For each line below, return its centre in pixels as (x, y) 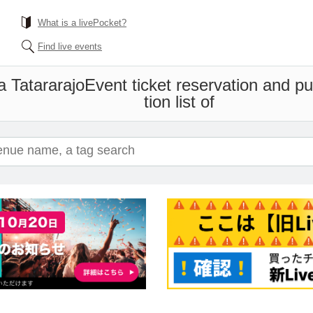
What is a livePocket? (82, 23)
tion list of (179, 102)
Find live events (70, 46)
